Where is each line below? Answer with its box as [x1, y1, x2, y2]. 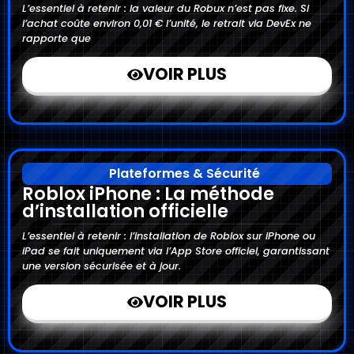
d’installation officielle [22, 198, 228, 224]
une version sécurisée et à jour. [22, 258, 181, 273]
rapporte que [22, 31, 91, 45]
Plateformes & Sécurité [109, 164, 260, 183]
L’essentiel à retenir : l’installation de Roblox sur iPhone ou [22, 228, 315, 243]
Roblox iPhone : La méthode [22, 180, 274, 206]
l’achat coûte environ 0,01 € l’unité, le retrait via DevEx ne [22, 16, 311, 30]
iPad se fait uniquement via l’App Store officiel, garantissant [22, 243, 330, 258]
